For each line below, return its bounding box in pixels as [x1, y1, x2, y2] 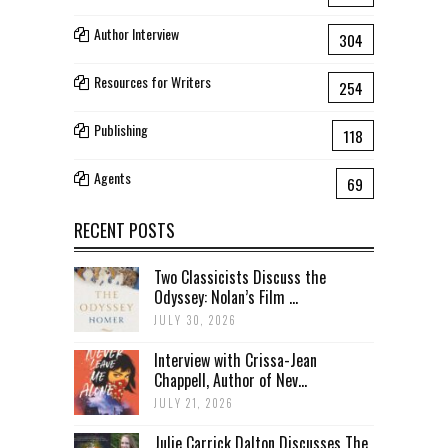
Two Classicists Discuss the [154, 264, 326, 289]
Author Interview [94, 22, 179, 44]
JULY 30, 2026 [154, 311, 238, 328]
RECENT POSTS [74, 216, 175, 243]
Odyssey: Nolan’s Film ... [154, 284, 298, 309]
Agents [94, 166, 131, 188]
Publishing [94, 118, 148, 140]
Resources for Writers [94, 70, 211, 92]
